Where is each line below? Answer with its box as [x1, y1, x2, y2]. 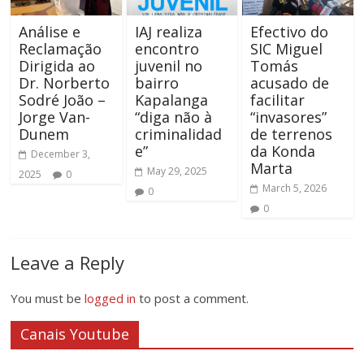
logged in [84, 290, 136, 307]
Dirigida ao [19, 56, 96, 76]
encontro [134, 39, 199, 59]
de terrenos [249, 124, 332, 145]
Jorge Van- [19, 107, 91, 128]
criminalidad [134, 124, 222, 145]
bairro [134, 73, 179, 93]
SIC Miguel [249, 39, 323, 59]
